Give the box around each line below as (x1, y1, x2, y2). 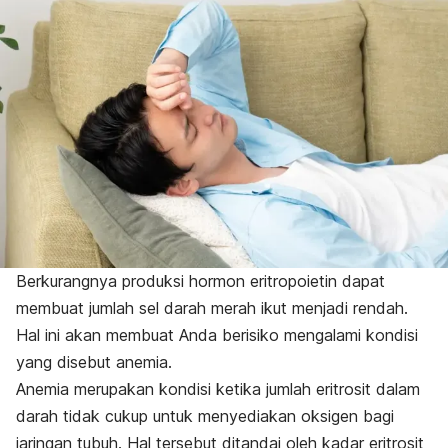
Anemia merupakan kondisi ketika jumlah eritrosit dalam (16, 378, 420, 399)
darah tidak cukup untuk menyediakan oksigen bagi (16, 405, 394, 426)
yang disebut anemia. (16, 351, 172, 372)
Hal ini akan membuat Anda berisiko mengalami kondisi (16, 324, 418, 345)
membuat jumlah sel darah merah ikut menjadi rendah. (16, 297, 408, 318)
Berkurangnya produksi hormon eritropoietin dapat (16, 270, 385, 291)
